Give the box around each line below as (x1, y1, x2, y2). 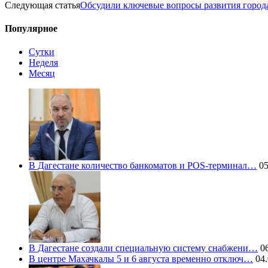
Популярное (5, 23, 57, 34)
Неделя (29, 57, 58, 68)
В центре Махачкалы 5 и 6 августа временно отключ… (29, 254, 253, 264)
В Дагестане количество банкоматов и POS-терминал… (29, 160, 257, 171)
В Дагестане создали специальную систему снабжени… (29, 243, 258, 254)
